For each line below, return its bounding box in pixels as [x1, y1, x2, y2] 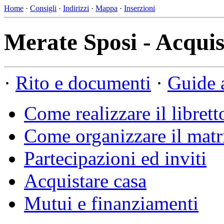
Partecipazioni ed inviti [24, 147, 206, 169]
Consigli [30, 4, 56, 12]
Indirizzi [63, 4, 89, 12]
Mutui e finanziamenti [24, 192, 198, 214]
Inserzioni [124, 4, 155, 12]
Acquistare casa [24, 169, 146, 191]
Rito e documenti [15, 71, 151, 93]
